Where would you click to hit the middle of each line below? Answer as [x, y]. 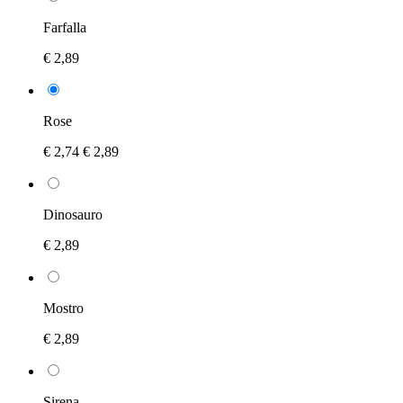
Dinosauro [73, 214]
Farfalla [65, 27]
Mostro [63, 308]
